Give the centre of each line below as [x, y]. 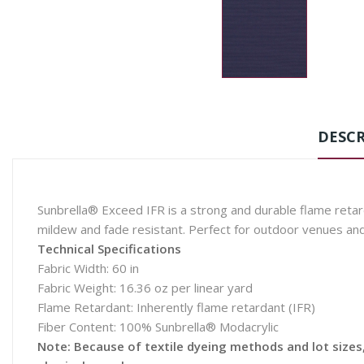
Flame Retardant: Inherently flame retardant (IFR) [176, 307]
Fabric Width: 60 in [88, 268]
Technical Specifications [109, 249]
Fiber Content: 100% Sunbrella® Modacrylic [158, 327]
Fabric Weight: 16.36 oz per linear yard [145, 288]
